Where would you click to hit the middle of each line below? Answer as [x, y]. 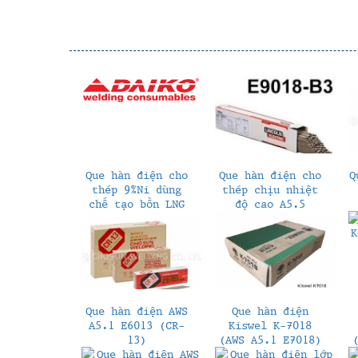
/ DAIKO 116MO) [136, 232]
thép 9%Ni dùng [136, 189]
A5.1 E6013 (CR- [136, 325]
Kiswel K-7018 [270, 325]
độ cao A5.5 [270, 203]
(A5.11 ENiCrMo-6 [136, 218]
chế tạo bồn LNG [136, 203]
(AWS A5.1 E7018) [270, 339]
